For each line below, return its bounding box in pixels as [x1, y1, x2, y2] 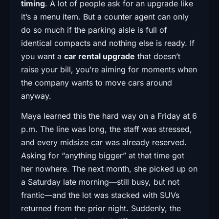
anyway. [21, 90, 51, 101]
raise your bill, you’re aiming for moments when [21, 64, 197, 74]
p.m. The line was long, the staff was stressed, [21, 124, 192, 134]
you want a [21, 51, 64, 61]
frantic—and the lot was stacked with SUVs [21, 190, 179, 200]
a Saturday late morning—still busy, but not [21, 176, 179, 187]
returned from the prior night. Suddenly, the [21, 203, 181, 213]
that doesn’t [135, 51, 180, 61]
